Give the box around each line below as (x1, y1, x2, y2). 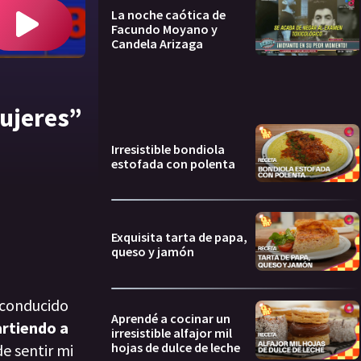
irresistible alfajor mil (111, 324, 232, 341)
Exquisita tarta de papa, (111, 229, 247, 246)
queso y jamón (111, 243, 194, 260)
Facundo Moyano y (111, 21, 218, 38)
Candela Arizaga (111, 35, 203, 52)
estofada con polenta (111, 155, 235, 172)
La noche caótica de (111, 6, 226, 23)
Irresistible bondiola (111, 140, 225, 157)
